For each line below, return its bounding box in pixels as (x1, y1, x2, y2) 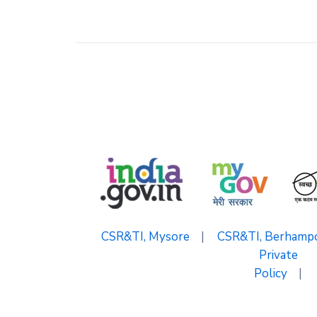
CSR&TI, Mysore (100, 229, 190, 245)
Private (258, 247, 298, 263)
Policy (254, 265, 287, 282)
